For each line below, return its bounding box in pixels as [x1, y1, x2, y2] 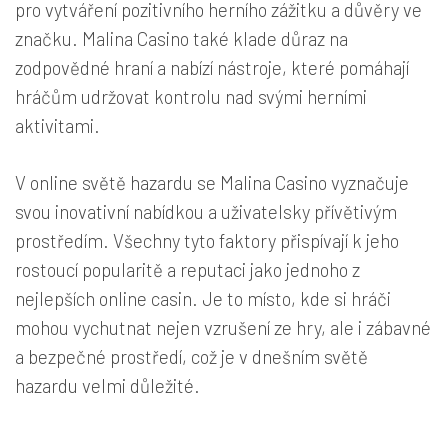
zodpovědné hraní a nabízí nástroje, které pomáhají [15, 55, 409, 79]
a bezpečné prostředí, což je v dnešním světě [15, 344, 368, 368]
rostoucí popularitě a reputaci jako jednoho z [15, 257, 360, 281]
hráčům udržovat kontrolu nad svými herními [15, 84, 367, 108]
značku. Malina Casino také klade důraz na [15, 26, 348, 50]
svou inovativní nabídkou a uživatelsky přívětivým [15, 199, 397, 223]
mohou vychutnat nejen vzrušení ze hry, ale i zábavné [15, 315, 431, 339]
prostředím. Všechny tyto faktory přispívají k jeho [15, 228, 399, 252]
